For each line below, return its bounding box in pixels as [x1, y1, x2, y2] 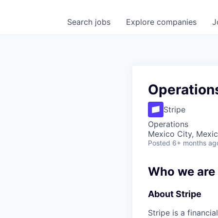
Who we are [148, 164, 215, 179]
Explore [126, 17, 157, 27]
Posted [148, 139, 170, 147]
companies [157, 17, 197, 27]
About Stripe [148, 189, 201, 199]
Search [67, 17, 95, 27]
